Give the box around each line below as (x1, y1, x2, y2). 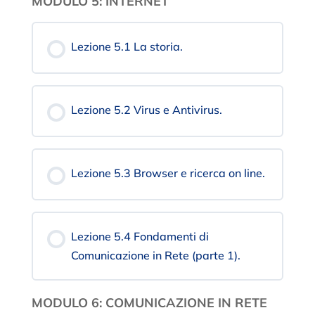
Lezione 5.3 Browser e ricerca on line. (70, 166, 265, 181)
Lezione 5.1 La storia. (70, 39, 183, 54)
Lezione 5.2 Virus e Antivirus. (70, 103, 222, 117)
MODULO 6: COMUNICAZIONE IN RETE (31, 295, 267, 311)
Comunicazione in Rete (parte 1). (70, 248, 240, 263)
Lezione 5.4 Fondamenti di (70, 229, 209, 244)
